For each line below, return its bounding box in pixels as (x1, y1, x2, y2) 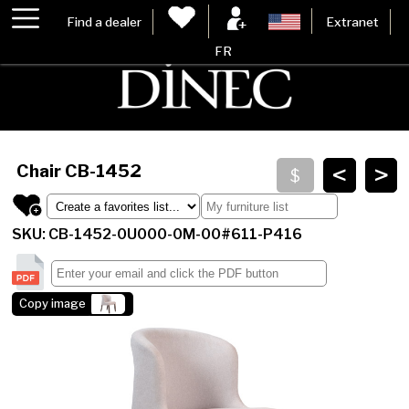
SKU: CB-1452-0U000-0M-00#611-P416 (12, 225, 303, 244)
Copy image (19, 297, 87, 311)
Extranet (325, 14, 379, 29)
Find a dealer (67, 14, 142, 29)
